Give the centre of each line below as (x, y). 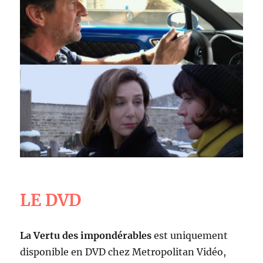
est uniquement (190, 236)
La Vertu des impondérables (86, 236)
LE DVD (51, 200)
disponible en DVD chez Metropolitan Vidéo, (123, 252)
